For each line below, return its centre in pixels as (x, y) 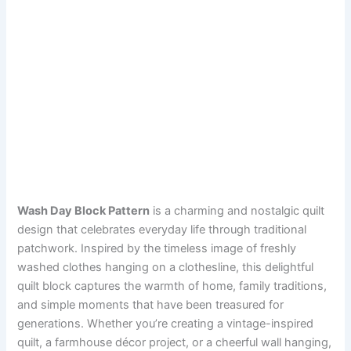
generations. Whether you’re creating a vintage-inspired (166, 323)
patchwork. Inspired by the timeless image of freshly (157, 248)
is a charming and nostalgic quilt (237, 210)
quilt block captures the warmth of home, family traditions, (172, 286)
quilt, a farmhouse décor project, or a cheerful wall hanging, (175, 342)
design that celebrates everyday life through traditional (162, 229)
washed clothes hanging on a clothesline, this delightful (166, 267)
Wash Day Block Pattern (84, 210)
